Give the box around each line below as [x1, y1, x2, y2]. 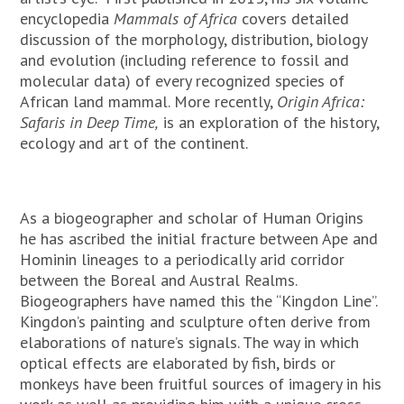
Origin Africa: [277, 91, 365, 113]
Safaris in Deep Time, [20, 112, 160, 133]
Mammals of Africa [114, 8, 238, 30]
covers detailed [237, 8, 350, 30]
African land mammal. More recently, [20, 91, 278, 113]
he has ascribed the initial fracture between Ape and [20, 228, 379, 250]
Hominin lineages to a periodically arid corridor [20, 249, 345, 271]
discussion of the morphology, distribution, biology [20, 29, 368, 50]
